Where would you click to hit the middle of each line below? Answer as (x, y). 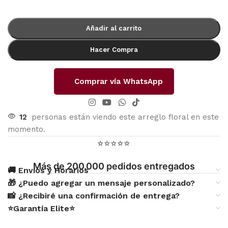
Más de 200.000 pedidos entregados (114, 166)
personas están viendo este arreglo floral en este (125, 117)
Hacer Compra (114, 50)
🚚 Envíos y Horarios (48, 170)
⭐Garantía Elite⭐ (41, 208)
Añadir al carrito (114, 28)
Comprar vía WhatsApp (117, 82)
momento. (26, 129)
